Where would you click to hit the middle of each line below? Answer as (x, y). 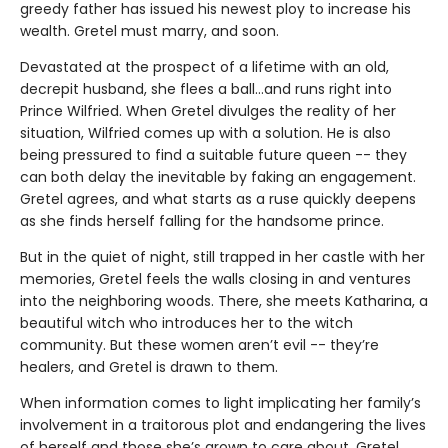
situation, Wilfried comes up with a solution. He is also (205, 132)
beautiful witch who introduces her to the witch (186, 322)
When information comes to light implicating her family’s (220, 402)
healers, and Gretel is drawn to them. (149, 366)
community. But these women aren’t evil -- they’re (199, 344)
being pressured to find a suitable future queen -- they (213, 154)
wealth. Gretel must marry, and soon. (149, 30)
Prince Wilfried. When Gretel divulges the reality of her (208, 110)
